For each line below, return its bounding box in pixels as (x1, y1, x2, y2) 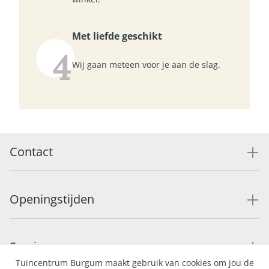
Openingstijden (10, 190, 94, 207)
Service (10, 238, 49, 255)
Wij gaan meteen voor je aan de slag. (72, 58, 220, 70)
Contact (10, 143, 53, 160)
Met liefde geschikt (72, 29, 162, 43)
